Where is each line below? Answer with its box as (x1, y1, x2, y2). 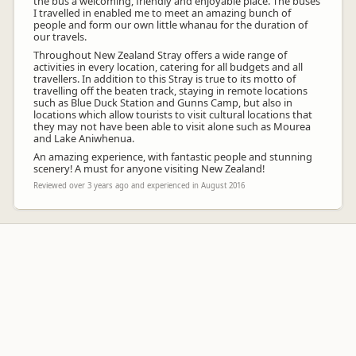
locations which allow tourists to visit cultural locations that (33, 107, 312, 122)
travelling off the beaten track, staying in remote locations (33, 83, 308, 98)
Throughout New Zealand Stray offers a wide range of (33, 48, 287, 62)
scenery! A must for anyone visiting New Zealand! (33, 161, 265, 176)
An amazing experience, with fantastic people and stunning (33, 149, 312, 164)
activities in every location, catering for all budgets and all (33, 60, 303, 74)
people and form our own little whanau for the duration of (33, 17, 308, 32)
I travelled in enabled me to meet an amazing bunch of (33, 6, 291, 20)
